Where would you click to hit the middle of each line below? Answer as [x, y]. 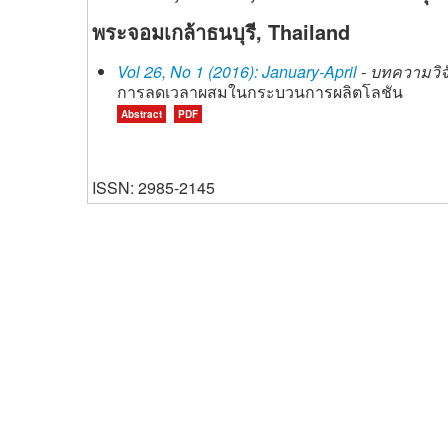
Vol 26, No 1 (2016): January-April [237, 71]
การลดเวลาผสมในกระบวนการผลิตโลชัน [260, 91]
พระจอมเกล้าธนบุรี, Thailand [221, 31]
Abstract [141, 114]
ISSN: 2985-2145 [153, 187]
